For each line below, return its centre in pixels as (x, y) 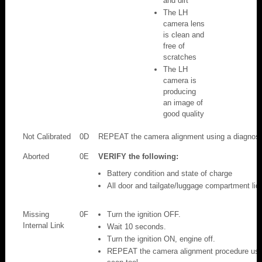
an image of (183, 102)
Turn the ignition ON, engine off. (161, 239)
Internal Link (44, 225)
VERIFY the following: (138, 156)
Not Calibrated (47, 136)
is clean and (184, 35)
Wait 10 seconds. (137, 226)
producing (180, 91)
